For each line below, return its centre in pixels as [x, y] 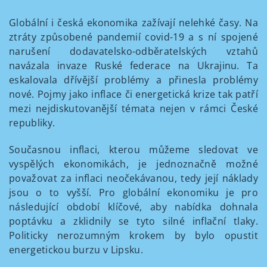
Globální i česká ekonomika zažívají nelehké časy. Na [133, 23]
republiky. [32, 123]
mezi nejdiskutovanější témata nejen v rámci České [133, 108]
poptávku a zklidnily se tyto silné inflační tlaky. [133, 221]
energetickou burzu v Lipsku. [76, 250]
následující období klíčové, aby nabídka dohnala [133, 207]
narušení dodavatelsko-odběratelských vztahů [133, 51]
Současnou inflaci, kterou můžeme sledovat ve [133, 150]
